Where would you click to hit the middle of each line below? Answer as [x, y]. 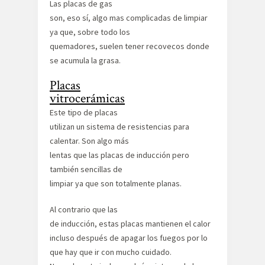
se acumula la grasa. [85, 60]
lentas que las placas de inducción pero [119, 155]
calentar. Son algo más [89, 140]
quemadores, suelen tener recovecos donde [130, 46]
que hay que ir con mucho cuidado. [111, 252]
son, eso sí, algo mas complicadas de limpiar [129, 17]
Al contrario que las [84, 209]
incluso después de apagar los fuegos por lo [129, 237]
